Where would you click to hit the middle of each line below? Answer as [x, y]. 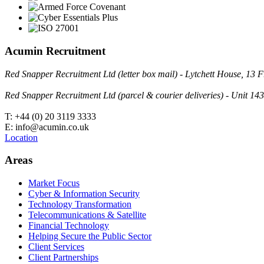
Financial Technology [69, 226]
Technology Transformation [80, 204]
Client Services [56, 247]
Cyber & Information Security [84, 194]
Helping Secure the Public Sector [90, 236]
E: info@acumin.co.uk [47, 127]
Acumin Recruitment [55, 51]
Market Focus [54, 183]
